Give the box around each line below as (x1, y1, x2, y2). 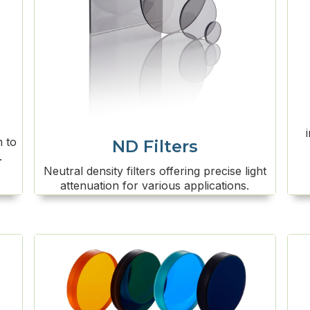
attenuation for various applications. (60, 178, 250, 192)
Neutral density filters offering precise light (43, 163, 266, 178)
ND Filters (111, 136, 198, 156)
